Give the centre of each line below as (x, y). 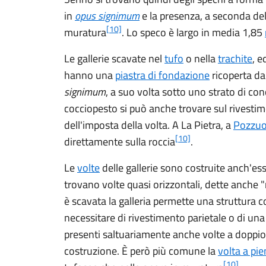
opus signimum (107, 16)
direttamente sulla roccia (120, 142)
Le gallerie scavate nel (114, 58)
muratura (85, 32)
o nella (201, 58)
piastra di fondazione (162, 75)
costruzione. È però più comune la (141, 251)
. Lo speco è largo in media (182, 32)
